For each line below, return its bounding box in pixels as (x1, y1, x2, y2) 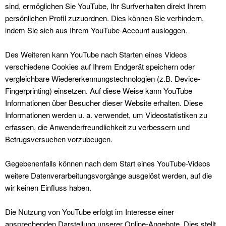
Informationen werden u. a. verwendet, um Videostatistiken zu (5, 109, 207, 120)
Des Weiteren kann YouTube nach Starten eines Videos (5, 49, 187, 60)
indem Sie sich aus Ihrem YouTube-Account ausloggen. (5, 25, 187, 35)
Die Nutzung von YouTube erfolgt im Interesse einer (5, 206, 174, 217)
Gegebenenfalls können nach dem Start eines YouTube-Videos (5, 158, 210, 168)
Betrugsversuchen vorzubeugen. (5, 134, 112, 144)
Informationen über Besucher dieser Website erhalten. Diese (5, 97, 203, 108)
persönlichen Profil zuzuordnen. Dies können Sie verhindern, (5, 13, 204, 23)
